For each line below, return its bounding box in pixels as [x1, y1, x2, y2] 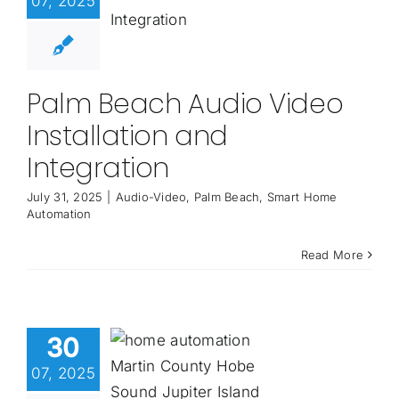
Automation [26, 207, 92, 222]
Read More [300, 248, 364, 263]
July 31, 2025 [26, 190, 103, 205]
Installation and [26, 118, 228, 156]
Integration [26, 150, 170, 188]
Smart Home [266, 190, 338, 205]
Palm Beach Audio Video [26, 85, 344, 124]
